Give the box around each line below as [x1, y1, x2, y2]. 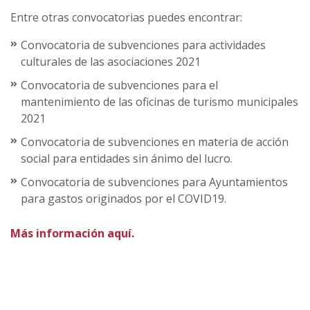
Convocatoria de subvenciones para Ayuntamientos [21, 174, 288, 190]
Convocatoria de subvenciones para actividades [21, 37, 266, 53]
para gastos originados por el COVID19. [21, 190, 226, 206]
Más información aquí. [10, 225, 134, 241]
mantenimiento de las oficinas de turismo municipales [21, 93, 298, 109]
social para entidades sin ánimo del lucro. [21, 150, 232, 166]
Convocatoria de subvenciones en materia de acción [21, 134, 289, 149]
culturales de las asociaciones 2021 [21, 53, 201, 69]
